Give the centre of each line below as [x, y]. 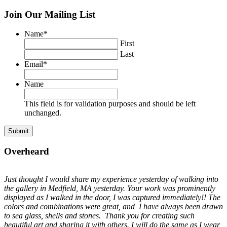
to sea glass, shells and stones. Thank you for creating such [99, 215]
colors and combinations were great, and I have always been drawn [113, 206]
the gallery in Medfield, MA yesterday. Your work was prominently [110, 188]
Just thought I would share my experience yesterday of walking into [111, 179]
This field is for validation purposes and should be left [110, 104]
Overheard [27, 152]
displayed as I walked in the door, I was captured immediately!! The [112, 197]
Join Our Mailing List [50, 14]
